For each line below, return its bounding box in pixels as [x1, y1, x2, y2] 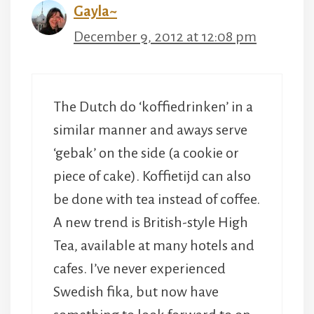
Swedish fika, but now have [53, 283, 219, 299]
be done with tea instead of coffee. [53, 191, 260, 207]
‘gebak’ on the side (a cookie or [53, 144, 239, 161]
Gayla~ [74, 3, 117, 19]
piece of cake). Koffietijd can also [53, 168, 251, 184]
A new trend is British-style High [53, 214, 248, 230]
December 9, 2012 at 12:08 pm [74, 28, 257, 44]
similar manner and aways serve [53, 121, 247, 137]
